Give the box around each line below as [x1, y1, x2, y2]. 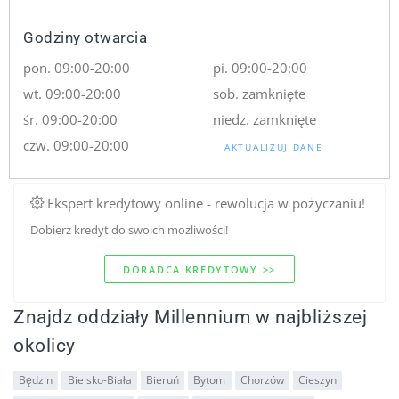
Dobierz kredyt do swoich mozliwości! [29, 221, 228, 238]
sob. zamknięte [213, 83, 305, 103]
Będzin [19, 372, 53, 388]
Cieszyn [298, 372, 338, 388]
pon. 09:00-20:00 [23, 57, 131, 77]
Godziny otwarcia [23, 28, 148, 46]
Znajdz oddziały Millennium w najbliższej [13, 305, 367, 329]
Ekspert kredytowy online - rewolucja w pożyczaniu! [43, 192, 365, 213]
